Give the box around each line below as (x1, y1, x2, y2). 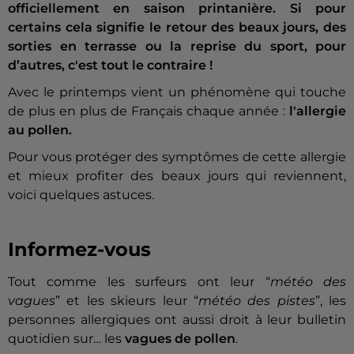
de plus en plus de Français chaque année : (8, 104, 289, 119)
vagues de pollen (125, 331, 235, 347)
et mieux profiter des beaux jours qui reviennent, (8, 168, 346, 184)
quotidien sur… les (8, 331, 125, 347)
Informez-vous (8, 238, 151, 262)
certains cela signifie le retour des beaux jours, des (8, 20, 346, 36)
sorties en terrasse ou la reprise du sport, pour (8, 39, 346, 55)
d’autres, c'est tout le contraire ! (8, 58, 213, 73)
